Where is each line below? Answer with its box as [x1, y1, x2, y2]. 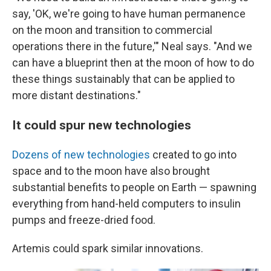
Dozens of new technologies [12, 148, 150, 161]
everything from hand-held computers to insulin [12, 197, 241, 210]
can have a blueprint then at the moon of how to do [12, 56, 254, 69]
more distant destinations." [12, 88, 141, 102]
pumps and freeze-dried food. [12, 213, 155, 226]
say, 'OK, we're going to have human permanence [12, 7, 246, 20]
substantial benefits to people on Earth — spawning [12, 180, 256, 194]
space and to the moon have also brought [12, 164, 210, 177]
